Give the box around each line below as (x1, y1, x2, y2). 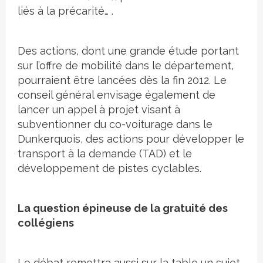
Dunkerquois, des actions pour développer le (18, 133, 244, 146)
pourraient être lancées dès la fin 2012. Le (18, 74, 227, 87)
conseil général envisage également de (18, 89, 215, 102)
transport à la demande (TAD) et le (18, 147, 192, 160)
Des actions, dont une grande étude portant (18, 45, 239, 58)
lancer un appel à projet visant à (18, 103, 180, 116)
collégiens (18, 217, 74, 230)
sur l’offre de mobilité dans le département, (18, 59, 234, 72)
